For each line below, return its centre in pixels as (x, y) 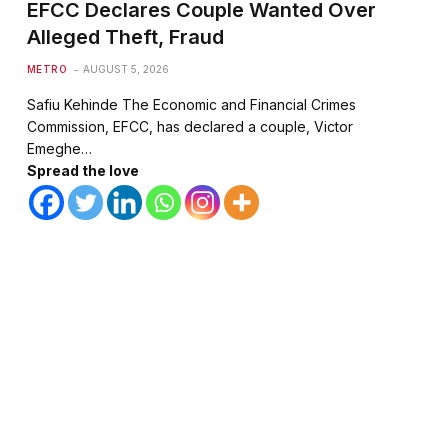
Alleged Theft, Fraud (125, 37)
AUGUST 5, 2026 (126, 69)
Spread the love (82, 171)
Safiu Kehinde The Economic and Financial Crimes (191, 105)
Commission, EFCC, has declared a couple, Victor (189, 127)
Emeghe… (59, 149)
